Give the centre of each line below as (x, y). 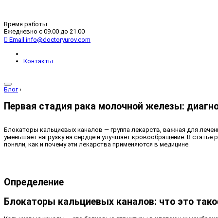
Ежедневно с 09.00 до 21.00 (44, 31)
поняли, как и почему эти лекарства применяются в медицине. (97, 145)
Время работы (26, 24)
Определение (34, 182)
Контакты (38, 61)
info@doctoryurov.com (58, 40)
